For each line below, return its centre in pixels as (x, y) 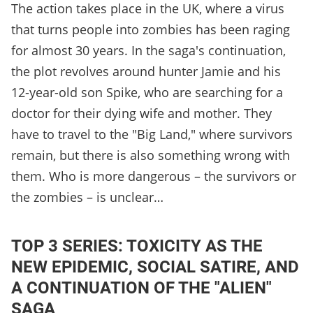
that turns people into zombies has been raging (151, 30)
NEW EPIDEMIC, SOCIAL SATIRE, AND (155, 267)
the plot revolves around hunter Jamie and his (146, 72)
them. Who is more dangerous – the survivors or (154, 176)
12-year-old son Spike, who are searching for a (147, 93)
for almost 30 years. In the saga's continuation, (148, 51)
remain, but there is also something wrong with (151, 155)
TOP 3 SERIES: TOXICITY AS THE (137, 246)
